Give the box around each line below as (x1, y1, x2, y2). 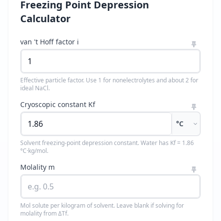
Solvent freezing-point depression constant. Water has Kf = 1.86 (20, 139, 194, 147)
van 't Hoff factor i (20, 37, 79, 46)
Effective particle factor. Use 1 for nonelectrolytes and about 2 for (20, 76, 198, 84)
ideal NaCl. (20, 84, 50, 92)
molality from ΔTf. (20, 209, 69, 218)
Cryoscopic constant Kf (20, 100, 95, 109)
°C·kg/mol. (20, 147, 48, 155)
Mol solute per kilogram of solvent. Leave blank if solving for (20, 201, 184, 210)
